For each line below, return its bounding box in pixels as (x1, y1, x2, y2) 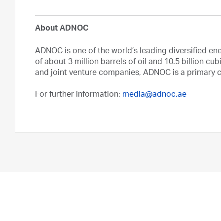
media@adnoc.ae (122, 91, 186, 99)
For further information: (35, 91, 122, 99)
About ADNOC (35, 25, 88, 33)
